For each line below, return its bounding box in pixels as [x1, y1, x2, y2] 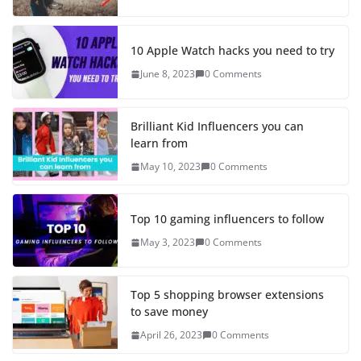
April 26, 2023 [140, 328, 202, 342]
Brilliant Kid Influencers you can [131, 118, 304, 135]
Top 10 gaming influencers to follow [131, 211, 324, 227]
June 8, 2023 [140, 67, 195, 81]
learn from [131, 135, 188, 151]
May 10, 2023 [140, 160, 201, 174]
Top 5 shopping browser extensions [131, 287, 324, 303]
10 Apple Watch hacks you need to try [131, 43, 334, 59]
